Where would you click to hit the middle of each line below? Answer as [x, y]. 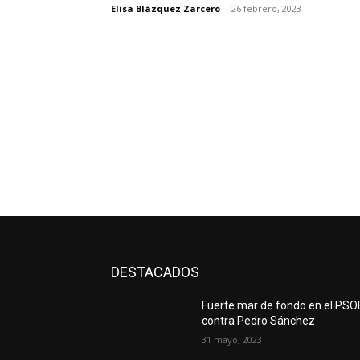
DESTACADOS [155, 272]
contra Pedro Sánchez [259, 320]
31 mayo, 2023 [232, 339]
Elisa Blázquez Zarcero [166, 8]
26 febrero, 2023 [266, 8]
